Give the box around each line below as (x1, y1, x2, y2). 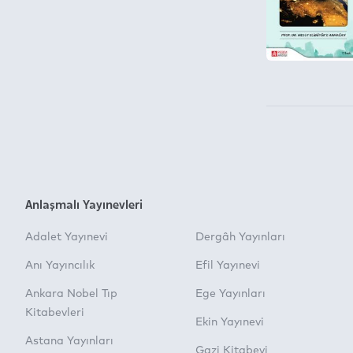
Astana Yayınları (25, 336, 113, 347)
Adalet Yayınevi (25, 232, 108, 243)
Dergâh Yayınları (195, 232, 285, 243)
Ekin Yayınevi (195, 317, 264, 328)
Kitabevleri (25, 307, 84, 318)
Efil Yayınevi (195, 260, 260, 271)
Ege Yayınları (195, 288, 266, 299)
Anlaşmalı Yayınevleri (25, 195, 143, 213)
